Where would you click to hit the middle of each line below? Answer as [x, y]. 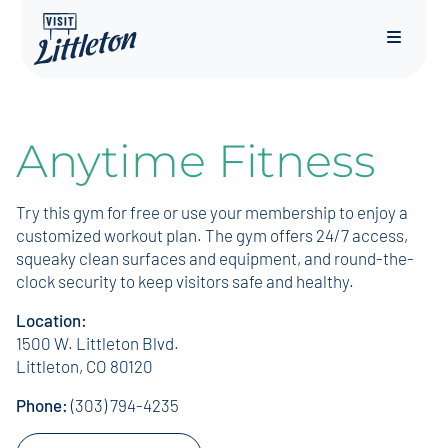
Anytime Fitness [196, 160]
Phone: [43, 405]
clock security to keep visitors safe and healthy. [185, 281]
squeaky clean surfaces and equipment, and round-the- [215, 258]
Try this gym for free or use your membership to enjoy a [212, 212]
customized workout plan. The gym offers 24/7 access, [212, 235]
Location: [51, 320]
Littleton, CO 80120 [84, 366]
